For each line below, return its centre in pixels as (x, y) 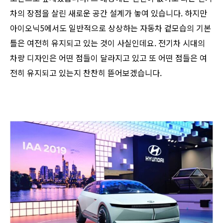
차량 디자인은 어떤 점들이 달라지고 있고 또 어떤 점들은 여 (109, 57)
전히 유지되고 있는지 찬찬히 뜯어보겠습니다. (86, 72)
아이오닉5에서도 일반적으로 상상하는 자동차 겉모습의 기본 (111, 28)
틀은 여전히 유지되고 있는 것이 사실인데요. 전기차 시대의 (108, 43)
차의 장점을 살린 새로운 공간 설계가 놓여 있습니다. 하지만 (109, 13)
